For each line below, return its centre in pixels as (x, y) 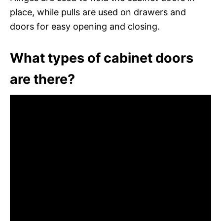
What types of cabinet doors (102, 58)
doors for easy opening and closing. (85, 26)
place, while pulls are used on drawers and (98, 12)
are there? (42, 79)
